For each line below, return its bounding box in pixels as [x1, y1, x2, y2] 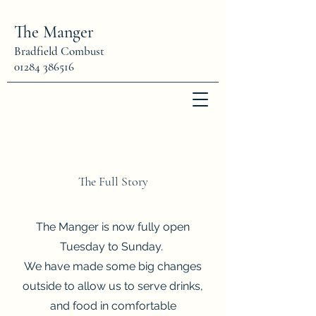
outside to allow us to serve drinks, [23, 279, 203, 293]
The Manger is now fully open [36, 220, 190, 233]
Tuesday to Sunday [60, 240, 161, 253]
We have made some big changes [24, 260, 202, 273]
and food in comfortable [49, 299, 176, 312]
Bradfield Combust [14, 44, 104, 59]
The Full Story [78, 174, 148, 189]
